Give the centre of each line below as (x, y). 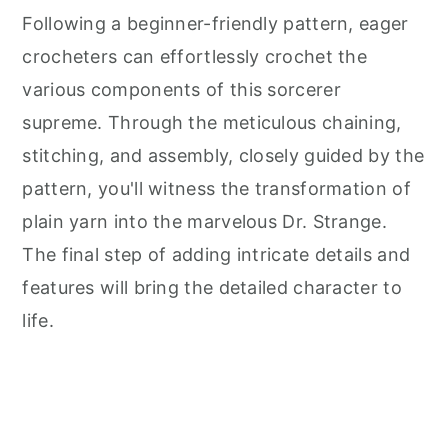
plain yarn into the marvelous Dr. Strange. (204, 222)
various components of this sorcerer (181, 90)
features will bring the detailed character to (212, 288)
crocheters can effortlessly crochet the (195, 57)
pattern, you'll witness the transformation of (216, 189)
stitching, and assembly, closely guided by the (223, 156)
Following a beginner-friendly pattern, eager (215, 24)
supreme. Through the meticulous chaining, (212, 123)
